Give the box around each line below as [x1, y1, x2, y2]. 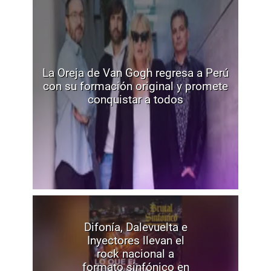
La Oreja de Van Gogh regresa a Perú [42, 66, 229, 80]
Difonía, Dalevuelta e [83, 220, 188, 235]
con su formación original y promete [43, 79, 228, 94]
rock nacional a [97, 247, 174, 261]
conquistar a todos [88, 93, 183, 107]
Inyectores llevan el [87, 233, 184, 248]
